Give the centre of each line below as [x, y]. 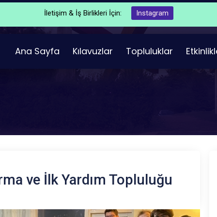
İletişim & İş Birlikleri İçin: [83, 13]
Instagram [152, 13]
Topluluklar [150, 51]
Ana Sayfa [38, 51]
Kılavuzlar [93, 51]
